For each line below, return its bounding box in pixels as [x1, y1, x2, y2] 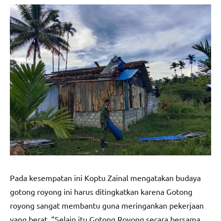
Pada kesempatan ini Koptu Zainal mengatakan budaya [10, 172, 201, 183]
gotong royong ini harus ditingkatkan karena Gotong [10, 186, 192, 196]
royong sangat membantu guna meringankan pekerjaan [10, 200, 204, 210]
